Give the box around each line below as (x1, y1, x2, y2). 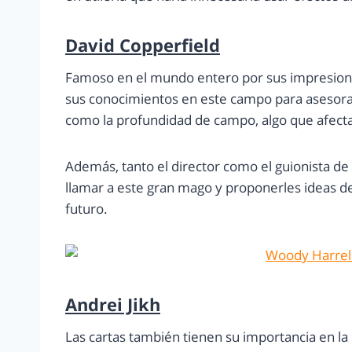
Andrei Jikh (65, 292, 160, 317)
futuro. (65, 200, 108, 218)
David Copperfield (65, 33, 220, 57)
